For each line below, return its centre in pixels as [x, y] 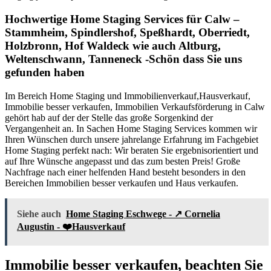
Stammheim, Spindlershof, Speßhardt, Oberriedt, [127, 32]
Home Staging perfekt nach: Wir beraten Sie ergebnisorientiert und [132, 150]
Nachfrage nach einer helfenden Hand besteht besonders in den [125, 172]
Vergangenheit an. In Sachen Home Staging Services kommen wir [131, 128]
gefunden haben [45, 72]
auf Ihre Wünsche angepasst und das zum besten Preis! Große [122, 161]
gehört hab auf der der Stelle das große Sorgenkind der [109, 117]
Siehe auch [39, 214]
